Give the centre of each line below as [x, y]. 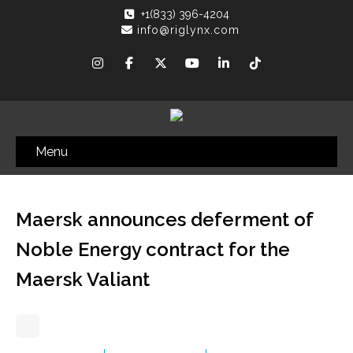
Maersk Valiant [83, 279]
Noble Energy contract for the [153, 249]
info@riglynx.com [188, 30]
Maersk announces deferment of [164, 219]
